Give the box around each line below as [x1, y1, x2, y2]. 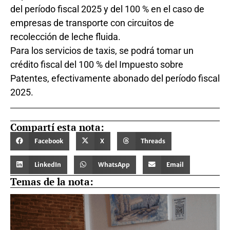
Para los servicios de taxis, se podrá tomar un [10, 45, 194, 56]
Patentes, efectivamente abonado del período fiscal [10, 73, 220, 84]
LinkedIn [34, 160, 61, 168]
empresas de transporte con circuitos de [10, 17, 174, 29]
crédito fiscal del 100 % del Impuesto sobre [10, 59, 183, 70]
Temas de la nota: [10, 175, 93, 188]
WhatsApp [98, 160, 130, 168]
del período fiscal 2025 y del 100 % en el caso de [10, 4, 204, 15]
